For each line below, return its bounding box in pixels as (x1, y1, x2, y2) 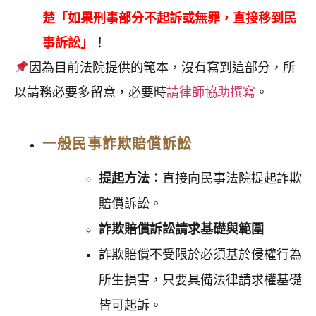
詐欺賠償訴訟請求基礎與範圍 (99, 222, 264, 237)
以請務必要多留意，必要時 (14, 85, 166, 100)
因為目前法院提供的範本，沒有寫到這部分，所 (28, 61, 296, 75)
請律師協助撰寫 (166, 85, 255, 100)
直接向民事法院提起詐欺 (162, 171, 302, 186)
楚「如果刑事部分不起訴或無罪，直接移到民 (42, 11, 296, 26)
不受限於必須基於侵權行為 (150, 248, 302, 262)
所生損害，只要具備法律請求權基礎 (99, 273, 302, 288)
